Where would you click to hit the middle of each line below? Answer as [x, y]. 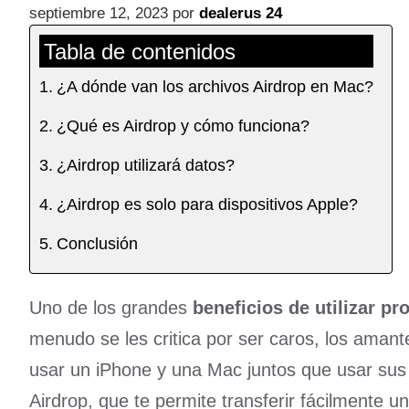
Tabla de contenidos [140, 52]
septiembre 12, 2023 [99, 14]
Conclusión [97, 244]
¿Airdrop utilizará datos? [145, 166]
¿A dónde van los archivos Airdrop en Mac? [215, 87]
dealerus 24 [241, 14]
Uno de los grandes [111, 308]
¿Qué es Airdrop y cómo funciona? [183, 126]
